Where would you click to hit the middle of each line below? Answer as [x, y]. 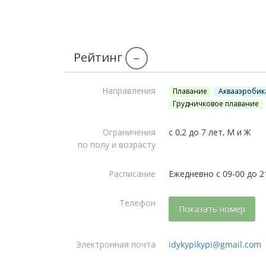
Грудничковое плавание [216, 104]
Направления [129, 91]
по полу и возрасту [117, 145]
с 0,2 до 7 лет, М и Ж [210, 132]
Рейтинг [99, 57]
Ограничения [129, 132]
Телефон [137, 203]
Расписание [132, 174]
